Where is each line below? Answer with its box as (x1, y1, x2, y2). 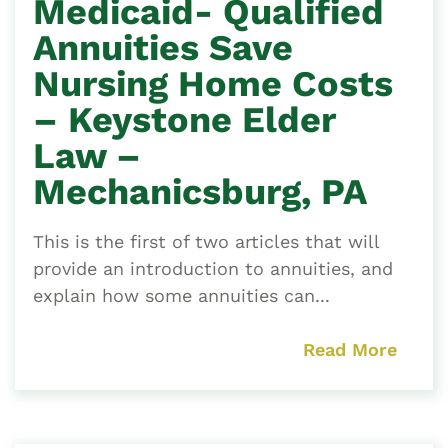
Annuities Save (33, 27, 293, 70)
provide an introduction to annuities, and (33, 258, 393, 280)
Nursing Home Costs (33, 63, 393, 106)
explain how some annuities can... (33, 285, 330, 307)
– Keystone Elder (33, 99, 335, 142)
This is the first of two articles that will (33, 231, 379, 253)
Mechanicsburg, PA (33, 171, 367, 214)
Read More (303, 339, 397, 361)
